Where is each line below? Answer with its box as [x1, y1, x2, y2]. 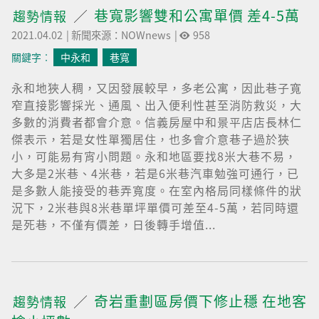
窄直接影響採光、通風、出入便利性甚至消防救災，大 [11, 96, 302, 113]
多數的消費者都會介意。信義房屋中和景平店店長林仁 [11, 113, 302, 130]
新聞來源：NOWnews [71, 27, 171, 43]
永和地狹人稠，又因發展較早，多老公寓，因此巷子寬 [11, 79, 302, 96]
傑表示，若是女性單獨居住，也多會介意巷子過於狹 [11, 130, 290, 147]
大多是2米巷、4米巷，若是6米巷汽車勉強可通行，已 [11, 164, 299, 182]
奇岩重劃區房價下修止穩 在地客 [94, 291, 307, 311]
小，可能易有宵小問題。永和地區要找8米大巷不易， [11, 147, 297, 164]
